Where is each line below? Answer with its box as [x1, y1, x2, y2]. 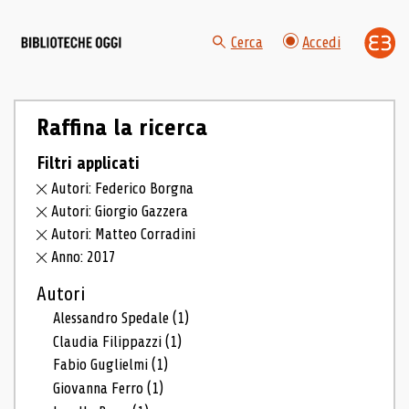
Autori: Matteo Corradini [51, 225, 196, 243]
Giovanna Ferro [53, 380, 148, 398]
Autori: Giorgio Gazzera [51, 203, 189, 221]
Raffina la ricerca [36, 114, 207, 141]
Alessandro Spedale [53, 309, 173, 327]
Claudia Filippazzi [53, 332, 166, 351]
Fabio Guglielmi [53, 356, 152, 374]
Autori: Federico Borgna [51, 180, 194, 198]
